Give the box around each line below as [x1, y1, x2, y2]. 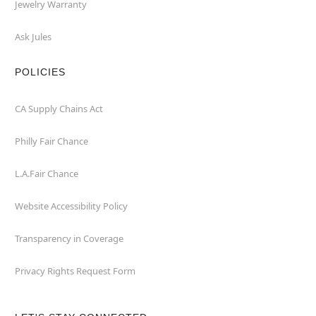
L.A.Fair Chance [14, 167, 78, 180]
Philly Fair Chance [14, 135, 88, 147]
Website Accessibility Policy [14, 200, 128, 212]
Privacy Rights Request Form [14, 265, 135, 277]
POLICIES [14, 66, 66, 78]
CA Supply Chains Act [14, 102, 103, 115]
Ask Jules [14, 30, 51, 43]
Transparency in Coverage [14, 232, 123, 245]
